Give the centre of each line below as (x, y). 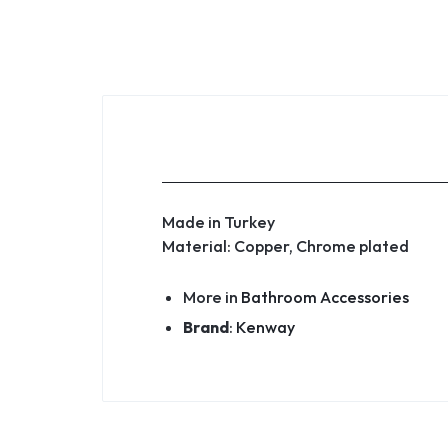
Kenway (265, 326)
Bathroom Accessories (324, 296)
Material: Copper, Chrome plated (285, 245)
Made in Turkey (218, 221)
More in (211, 296)
